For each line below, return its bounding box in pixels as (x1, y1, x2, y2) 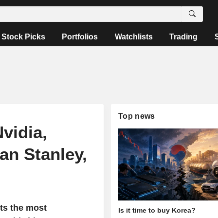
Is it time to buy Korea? (118, 206, 196, 215)
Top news (118, 112, 155, 120)
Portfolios (62, 33, 98, 41)
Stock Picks (1, 33, 46, 41)
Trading (169, 33, 198, 41)
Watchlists (114, 33, 153, 41)
